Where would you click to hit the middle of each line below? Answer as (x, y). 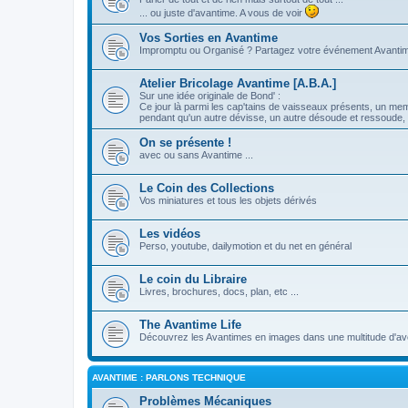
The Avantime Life (190, 325)
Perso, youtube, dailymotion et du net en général (245, 246)
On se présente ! (185, 143)
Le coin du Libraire (193, 279)
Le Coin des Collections (207, 188)
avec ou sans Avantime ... (196, 155)
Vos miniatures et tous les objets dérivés (228, 200)
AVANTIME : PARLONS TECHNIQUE (169, 377)
